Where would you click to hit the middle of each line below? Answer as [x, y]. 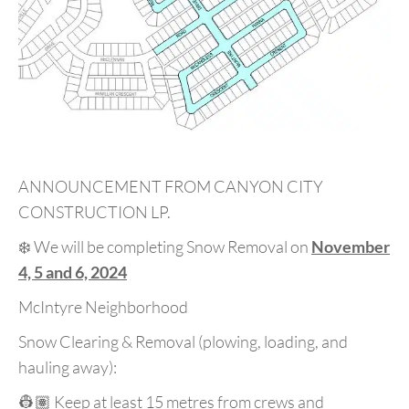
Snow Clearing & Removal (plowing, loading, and [183, 342]
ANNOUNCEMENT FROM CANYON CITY [171, 187]
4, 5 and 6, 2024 [73, 273]
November [351, 247]
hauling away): [68, 367]
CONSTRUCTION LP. [94, 212]
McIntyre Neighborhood [103, 307]
